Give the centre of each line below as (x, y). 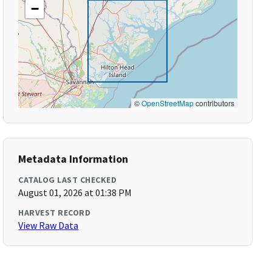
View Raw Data (49, 225)
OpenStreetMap (167, 103)
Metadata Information (73, 159)
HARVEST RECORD (55, 212)
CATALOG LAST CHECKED (68, 180)
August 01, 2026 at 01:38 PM (75, 192)
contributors (214, 103)
